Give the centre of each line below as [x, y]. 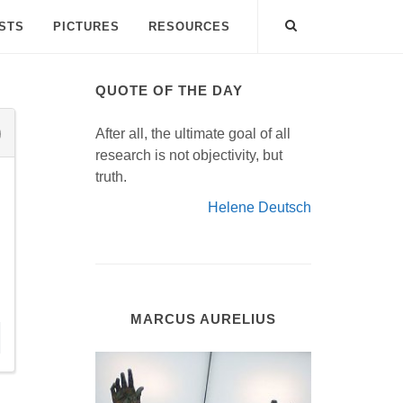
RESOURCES [189, 27]
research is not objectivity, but [189, 155]
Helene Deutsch [260, 207]
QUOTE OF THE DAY [169, 90]
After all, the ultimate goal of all [193, 134]
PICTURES [86, 27]
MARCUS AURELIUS [203, 319]
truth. [111, 177]
